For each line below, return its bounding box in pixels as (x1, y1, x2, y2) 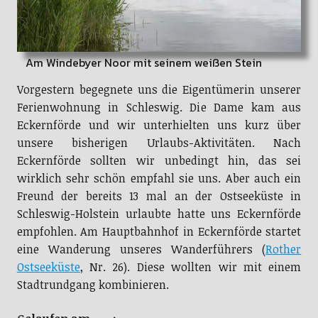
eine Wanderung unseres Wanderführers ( (16, 241, 266, 257)
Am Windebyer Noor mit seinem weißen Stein (16, 53, 262, 71)
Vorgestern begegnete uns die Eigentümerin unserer (16, 81, 302, 97)
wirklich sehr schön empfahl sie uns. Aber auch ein (16, 170, 302, 186)
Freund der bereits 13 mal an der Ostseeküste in (16, 187, 302, 204)
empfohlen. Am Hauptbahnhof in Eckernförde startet (16, 223, 302, 239)
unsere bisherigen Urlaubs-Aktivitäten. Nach (16, 134, 302, 150)
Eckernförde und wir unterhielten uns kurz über (16, 116, 302, 133)
